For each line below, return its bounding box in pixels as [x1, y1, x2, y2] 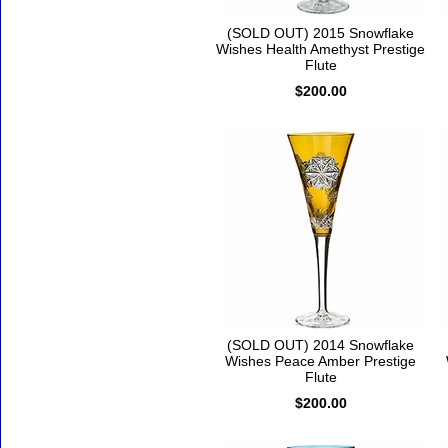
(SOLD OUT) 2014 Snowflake [227, 337, 414, 354]
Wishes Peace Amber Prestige [225, 353, 416, 370]
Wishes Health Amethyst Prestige [216, 41, 425, 58]
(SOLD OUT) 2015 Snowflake [227, 25, 414, 42]
